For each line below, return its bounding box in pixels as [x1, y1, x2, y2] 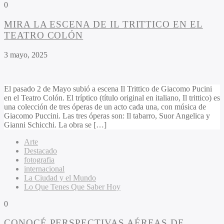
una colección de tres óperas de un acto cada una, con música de [4, 102, 206, 111]
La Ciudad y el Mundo [24, 173, 96, 182]
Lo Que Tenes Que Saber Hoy [24, 182, 120, 191]
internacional [24, 164, 64, 173]
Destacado [24, 146, 57, 155]
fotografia [24, 155, 54, 164]
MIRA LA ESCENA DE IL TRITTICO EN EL [4, 18, 203, 29]
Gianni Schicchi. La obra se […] [4, 120, 106, 129]
